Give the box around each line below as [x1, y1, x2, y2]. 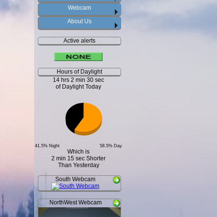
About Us [67, 18, 92, 25]
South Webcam [55, 176, 95, 183]
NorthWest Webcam [49, 199, 102, 206]
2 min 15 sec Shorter [51, 155, 106, 162]
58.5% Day [100, 143, 122, 148]
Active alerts [63, 37, 95, 44]
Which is [67, 148, 90, 155]
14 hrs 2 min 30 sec [53, 77, 104, 83]
